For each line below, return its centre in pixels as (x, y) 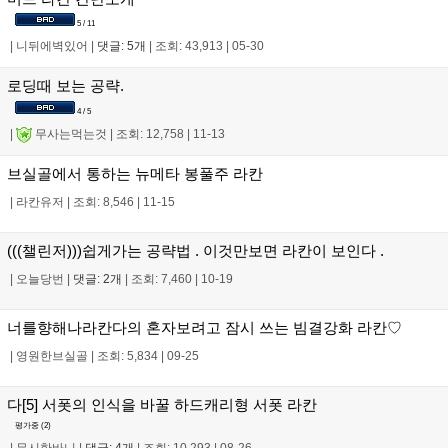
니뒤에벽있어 (52, 46)
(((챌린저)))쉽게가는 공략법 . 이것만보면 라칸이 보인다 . (195, 250)
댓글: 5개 (121, 46)
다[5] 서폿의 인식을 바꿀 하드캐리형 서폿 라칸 (162, 404)
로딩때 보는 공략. (65, 86)
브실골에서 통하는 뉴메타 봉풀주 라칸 (135, 173)
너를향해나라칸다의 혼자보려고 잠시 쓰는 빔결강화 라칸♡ (204, 327)
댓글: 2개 (97, 278)
